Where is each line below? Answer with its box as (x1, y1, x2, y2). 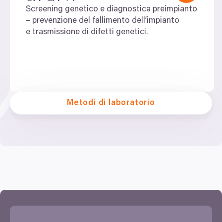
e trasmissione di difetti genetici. (26, 28, 148, 37)
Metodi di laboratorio (67, 99, 155, 108)
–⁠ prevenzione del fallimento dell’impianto (26, 17, 179, 26)
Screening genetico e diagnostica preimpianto (26, 5, 197, 14)
